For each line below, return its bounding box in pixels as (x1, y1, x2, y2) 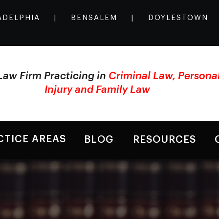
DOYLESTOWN (145, 14, 211, 22)
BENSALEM (67, 14, 120, 22)
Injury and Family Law (44, 85, 151, 95)
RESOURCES (133, 134, 197, 145)
